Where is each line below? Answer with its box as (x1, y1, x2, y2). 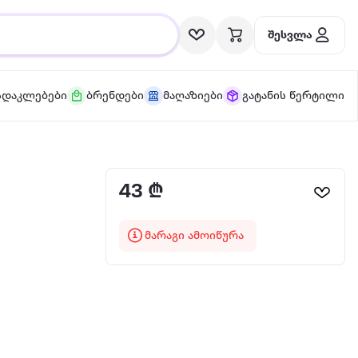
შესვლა (268, 29, 312, 42)
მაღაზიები (162, 89, 223, 102)
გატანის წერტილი (241, 89, 344, 102)
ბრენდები (86, 89, 144, 102)
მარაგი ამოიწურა (145, 229, 244, 242)
